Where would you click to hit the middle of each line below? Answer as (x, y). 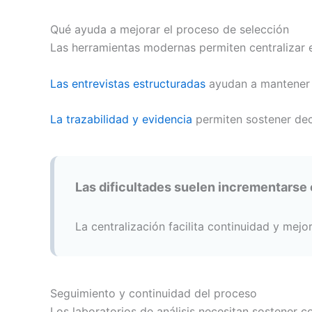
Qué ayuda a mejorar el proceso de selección (170, 30)
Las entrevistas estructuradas (130, 83)
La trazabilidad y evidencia (123, 119)
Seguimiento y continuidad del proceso (154, 294)
